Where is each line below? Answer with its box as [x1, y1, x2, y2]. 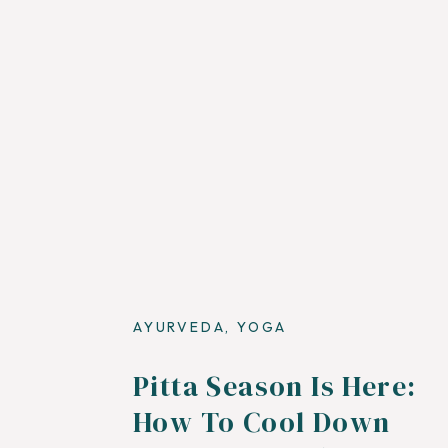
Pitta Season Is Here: [133, 367, 417, 405]
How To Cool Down [133, 403, 391, 441]
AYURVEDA [133, 318, 226, 336]
